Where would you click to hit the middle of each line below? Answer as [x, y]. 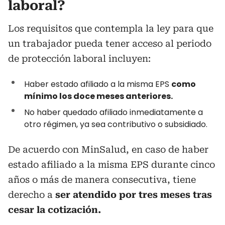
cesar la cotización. [54, 210]
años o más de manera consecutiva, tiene [102, 180]
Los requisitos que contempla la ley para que [111, 28]
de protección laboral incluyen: [79, 59]
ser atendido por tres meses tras [134, 195]
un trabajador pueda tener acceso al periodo [110, 43]
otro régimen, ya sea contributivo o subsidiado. [116, 124]
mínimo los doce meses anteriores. [98, 96]
